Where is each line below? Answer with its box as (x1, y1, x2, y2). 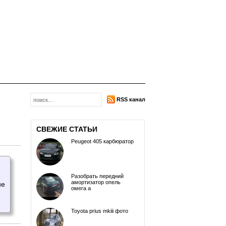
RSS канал (117, 96, 145, 102)
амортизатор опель (71, 179, 121, 185)
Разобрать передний (71, 173, 124, 179)
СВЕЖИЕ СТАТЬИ (36, 125, 97, 133)
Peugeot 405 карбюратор (71, 138, 134, 144)
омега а (71, 185, 91, 191)
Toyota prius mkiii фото (71, 208, 128, 214)
